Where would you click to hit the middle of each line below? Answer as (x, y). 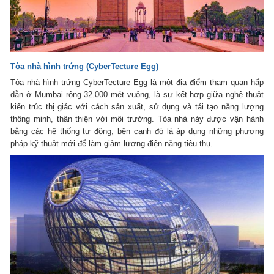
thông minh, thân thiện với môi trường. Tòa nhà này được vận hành (137, 119)
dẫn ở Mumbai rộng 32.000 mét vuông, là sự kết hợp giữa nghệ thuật (137, 95)
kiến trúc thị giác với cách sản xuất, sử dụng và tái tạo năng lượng (137, 107)
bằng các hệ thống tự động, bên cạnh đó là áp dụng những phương (137, 131)
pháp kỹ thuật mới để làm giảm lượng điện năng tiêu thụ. (112, 144)
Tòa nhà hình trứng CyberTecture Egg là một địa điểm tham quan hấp (137, 83)
